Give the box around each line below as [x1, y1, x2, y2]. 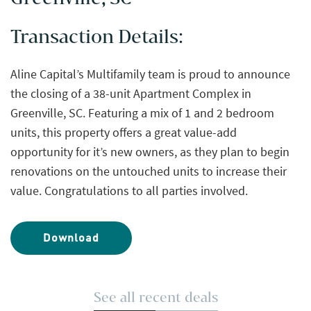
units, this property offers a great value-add [10, 124, 237, 141]
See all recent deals [93, 289, 218, 305]
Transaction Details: [10, 26, 183, 47]
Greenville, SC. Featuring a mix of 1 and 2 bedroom [10, 105, 274, 121]
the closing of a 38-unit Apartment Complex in [10, 85, 251, 102]
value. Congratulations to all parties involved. [10, 183, 248, 199]
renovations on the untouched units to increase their [10, 163, 287, 180]
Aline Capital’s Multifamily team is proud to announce [10, 66, 290, 83]
